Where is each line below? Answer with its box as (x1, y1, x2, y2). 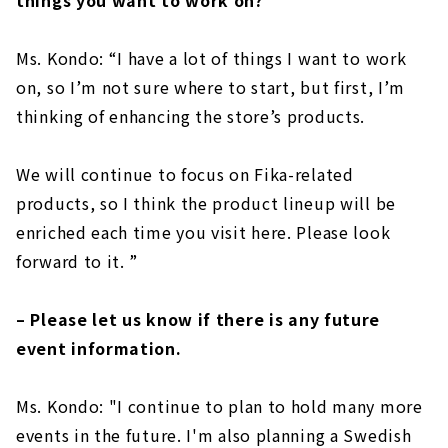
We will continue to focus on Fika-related (16, 162, 354, 187)
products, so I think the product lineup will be (16, 191, 396, 216)
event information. (16, 336, 182, 361)
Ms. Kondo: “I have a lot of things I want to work (16, 46, 407, 71)
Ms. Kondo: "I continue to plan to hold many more (16, 394, 423, 419)
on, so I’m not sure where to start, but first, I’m (16, 75, 406, 100)
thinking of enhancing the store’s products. (16, 104, 366, 129)
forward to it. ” (16, 249, 139, 274)
